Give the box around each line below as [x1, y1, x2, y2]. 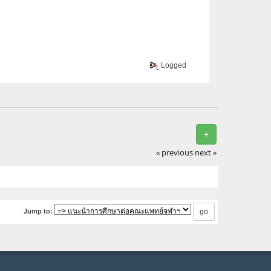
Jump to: [24, 207, 53, 215]
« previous [156, 148, 194, 158]
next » [195, 148, 217, 158]
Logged [159, 60, 187, 70]
